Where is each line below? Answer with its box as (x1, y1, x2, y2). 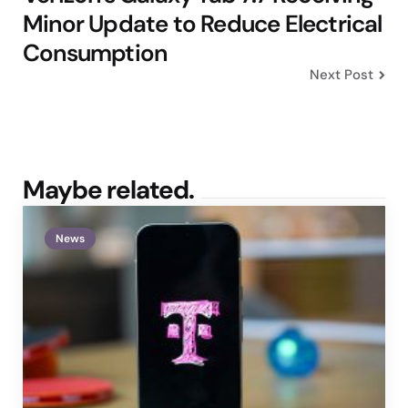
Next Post (310, 66, 373, 85)
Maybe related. (23, 173, 194, 208)
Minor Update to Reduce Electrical (23, 8, 382, 40)
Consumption (23, 37, 168, 69)
